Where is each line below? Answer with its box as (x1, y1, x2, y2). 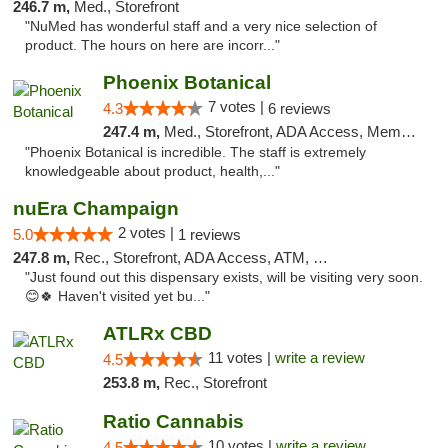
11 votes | (207, 349, 275, 366)
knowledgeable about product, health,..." (25, 164, 280, 179)
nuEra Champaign (13, 198, 179, 219)
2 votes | (118, 224, 178, 241)
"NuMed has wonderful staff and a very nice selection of (25, 19, 377, 34)
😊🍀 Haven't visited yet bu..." (25, 289, 210, 304)
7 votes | (207, 98, 268, 115)
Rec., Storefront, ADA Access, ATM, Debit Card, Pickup (74, 249, 313, 266)
